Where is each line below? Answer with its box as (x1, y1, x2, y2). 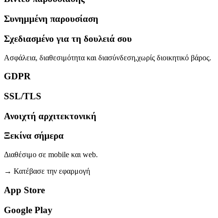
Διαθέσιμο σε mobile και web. (4, 150, 98, 159)
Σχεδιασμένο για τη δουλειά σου (4, 33, 132, 44)
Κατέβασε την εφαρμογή (14, 167, 90, 176)
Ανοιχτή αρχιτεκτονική (4, 110, 96, 121)
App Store (4, 184, 45, 195)
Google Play (4, 204, 53, 215)
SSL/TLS (4, 91, 41, 101)
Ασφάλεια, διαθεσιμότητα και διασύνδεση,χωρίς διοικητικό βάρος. (4, 53, 211, 62)
